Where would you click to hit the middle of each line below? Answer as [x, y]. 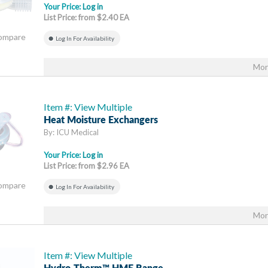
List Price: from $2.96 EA [86, 166]
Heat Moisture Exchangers [101, 120]
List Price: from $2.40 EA [86, 17]
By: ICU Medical [71, 132]
